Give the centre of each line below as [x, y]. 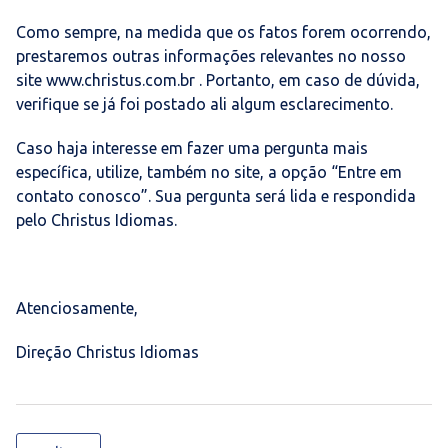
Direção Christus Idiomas [107, 351]
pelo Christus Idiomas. [96, 219]
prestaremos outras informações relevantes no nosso [211, 55]
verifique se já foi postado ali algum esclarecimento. [204, 103]
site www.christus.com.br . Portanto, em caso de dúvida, [218, 79]
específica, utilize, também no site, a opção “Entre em [209, 171]
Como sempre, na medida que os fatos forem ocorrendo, [223, 31]
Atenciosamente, [77, 307]
